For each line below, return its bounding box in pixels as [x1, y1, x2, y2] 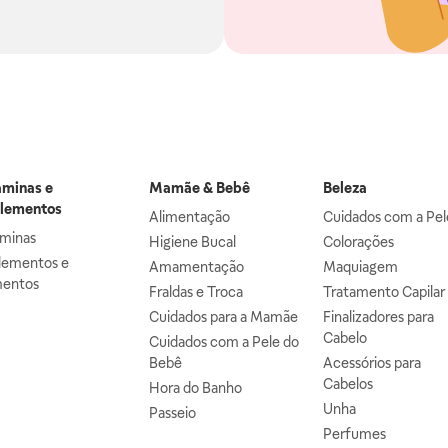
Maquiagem [323, 259, 399, 275]
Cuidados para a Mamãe [148, 309, 298, 325]
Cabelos [323, 376, 374, 392]
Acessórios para [323, 355, 422, 371]
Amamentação [148, 259, 244, 275]
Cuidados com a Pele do [148, 334, 299, 350]
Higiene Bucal [148, 234, 236, 250]
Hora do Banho [148, 380, 242, 396]
